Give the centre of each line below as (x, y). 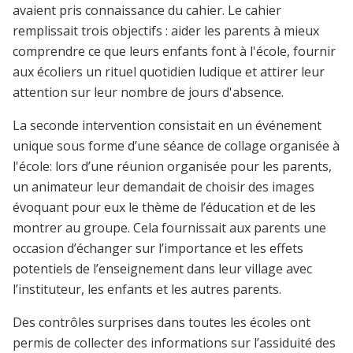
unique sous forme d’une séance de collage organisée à (176, 146)
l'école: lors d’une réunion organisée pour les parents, (172, 167)
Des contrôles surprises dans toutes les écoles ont (162, 323)
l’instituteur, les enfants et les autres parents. (147, 290)
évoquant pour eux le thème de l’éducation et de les (164, 208)
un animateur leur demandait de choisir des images (163, 187)
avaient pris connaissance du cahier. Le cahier (147, 11)
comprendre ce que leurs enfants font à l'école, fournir (174, 52)
